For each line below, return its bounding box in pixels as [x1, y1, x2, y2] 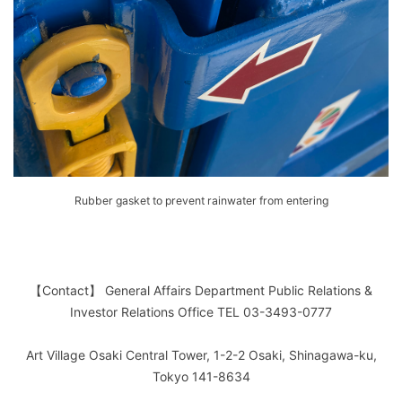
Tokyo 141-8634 [152, 369, 250, 385]
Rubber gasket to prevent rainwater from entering [74, 194, 328, 208]
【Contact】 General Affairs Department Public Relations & [30, 283, 372, 299]
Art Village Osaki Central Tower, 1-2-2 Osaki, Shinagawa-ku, [25, 347, 377, 363]
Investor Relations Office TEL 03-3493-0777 [70, 304, 332, 320]
